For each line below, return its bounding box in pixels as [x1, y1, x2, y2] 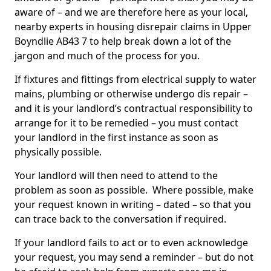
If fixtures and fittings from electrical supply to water [15, 73, 256, 86]
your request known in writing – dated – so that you [15, 198, 251, 211]
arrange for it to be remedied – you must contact [15, 116, 238, 129]
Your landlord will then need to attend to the [15, 169, 218, 182]
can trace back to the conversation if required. [15, 212, 229, 226]
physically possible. [15, 145, 104, 158]
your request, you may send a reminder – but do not [15, 250, 253, 264]
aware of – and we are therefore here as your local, [15, 5, 248, 19]
